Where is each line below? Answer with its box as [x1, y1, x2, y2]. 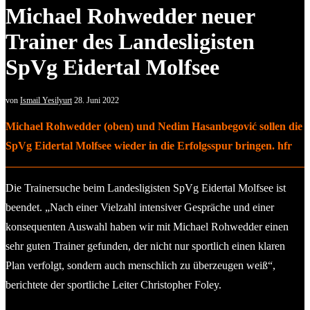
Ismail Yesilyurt [20, 95, 72, 105]
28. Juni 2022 [74, 95, 119, 105]
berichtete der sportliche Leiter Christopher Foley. [6, 278, 221, 291]
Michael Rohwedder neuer [6, 3, 255, 29]
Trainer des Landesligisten [6, 29, 255, 55]
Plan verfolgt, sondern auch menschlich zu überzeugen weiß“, [6, 259, 275, 271]
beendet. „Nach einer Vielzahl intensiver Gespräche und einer [6, 201, 274, 213]
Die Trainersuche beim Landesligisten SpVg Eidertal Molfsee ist [6, 181, 286, 194]
